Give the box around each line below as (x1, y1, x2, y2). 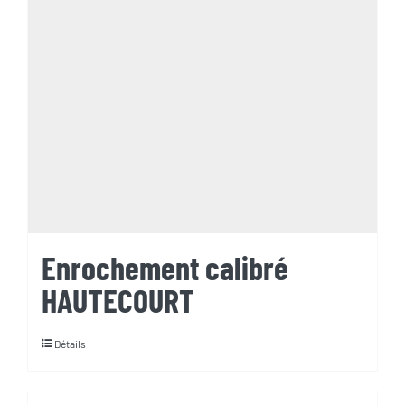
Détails (54, 337, 86, 351)
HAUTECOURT (42, 280, 194, 320)
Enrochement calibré (42, 248, 288, 287)
